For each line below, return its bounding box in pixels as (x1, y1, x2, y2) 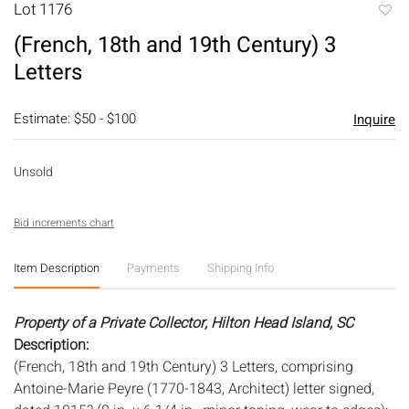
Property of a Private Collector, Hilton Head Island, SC (14, 311, 353, 334)
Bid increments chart (14, 214, 114, 231)
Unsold (14, 162, 53, 182)
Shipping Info (207, 258, 274, 277)
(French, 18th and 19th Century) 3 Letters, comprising (14, 355, 353, 378)
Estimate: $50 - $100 (14, 108, 136, 129)
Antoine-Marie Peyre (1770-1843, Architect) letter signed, (14, 377, 374, 400)
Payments (127, 258, 180, 277)
